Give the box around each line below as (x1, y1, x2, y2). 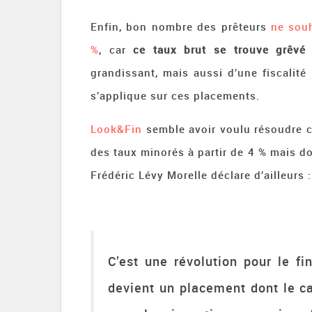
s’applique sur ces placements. (91, 88, 260, 102)
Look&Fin (91, 122, 142, 136)
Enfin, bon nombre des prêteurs (91, 19, 271, 33)
